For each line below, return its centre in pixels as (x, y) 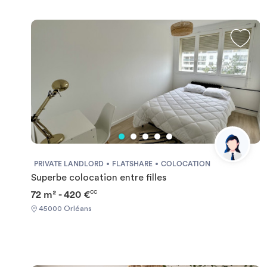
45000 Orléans (64, 209)
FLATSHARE (132, 164)
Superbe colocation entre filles (99, 177)
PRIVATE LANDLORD (69, 164)
